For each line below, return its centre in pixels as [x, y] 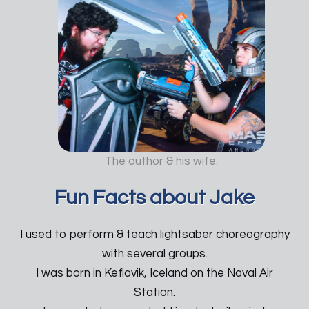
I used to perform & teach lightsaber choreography [154, 234]
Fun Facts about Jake [154, 197]
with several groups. [154, 253]
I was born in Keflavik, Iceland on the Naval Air [154, 273]
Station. [154, 292]
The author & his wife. [161, 161]
